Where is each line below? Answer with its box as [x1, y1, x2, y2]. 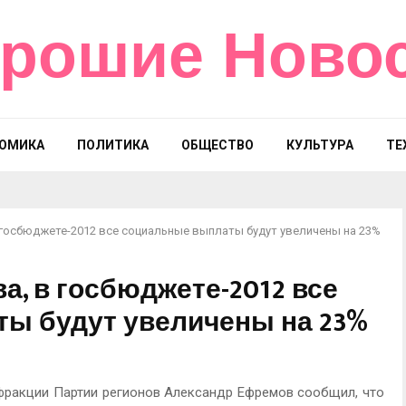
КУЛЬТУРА [285, 138, 353, 152]
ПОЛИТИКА [76, 138, 149, 152]
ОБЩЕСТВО [180, 138, 254, 152]
